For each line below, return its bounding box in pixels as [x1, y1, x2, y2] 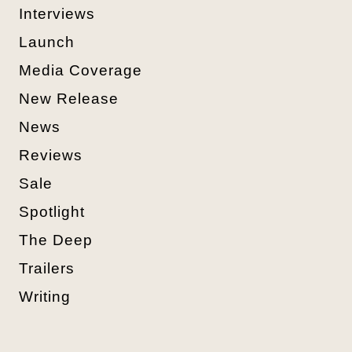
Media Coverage [19, 61, 142, 79]
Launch [19, 33, 75, 50]
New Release [19, 90, 119, 107]
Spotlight [19, 203, 85, 220]
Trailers [19, 259, 75, 277]
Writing [19, 288, 71, 305]
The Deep [19, 231, 93, 248]
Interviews [19, 5, 95, 22]
